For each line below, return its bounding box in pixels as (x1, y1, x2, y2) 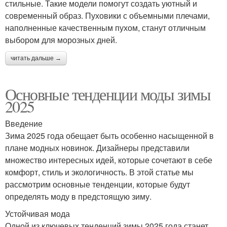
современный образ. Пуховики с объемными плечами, (5, 10, 210, 22)
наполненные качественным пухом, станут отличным (5, 22, 206, 34)
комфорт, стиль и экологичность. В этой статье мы (5, 166, 194, 178)
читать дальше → (11, 55, 61, 62)
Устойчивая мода (5, 208, 70, 220)
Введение (5, 118, 43, 130)
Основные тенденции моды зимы (5, 83, 211, 105)
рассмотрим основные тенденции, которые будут (5, 178, 190, 191)
